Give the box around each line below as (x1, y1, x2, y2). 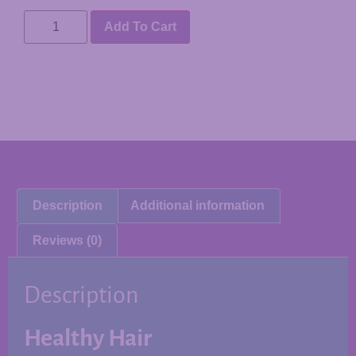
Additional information (130, 198, 265, 212)
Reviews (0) (33, 233, 103, 247)
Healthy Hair (24, 325, 152, 351)
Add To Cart (104, 20, 176, 34)
